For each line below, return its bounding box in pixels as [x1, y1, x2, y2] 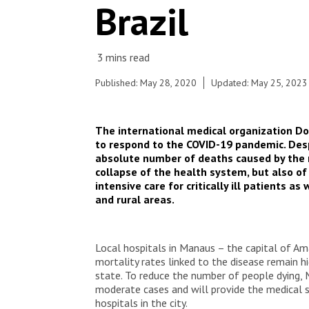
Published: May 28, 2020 [95, 77, 197, 89]
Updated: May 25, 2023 [211, 77, 308, 89]
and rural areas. [95, 192, 175, 206]
